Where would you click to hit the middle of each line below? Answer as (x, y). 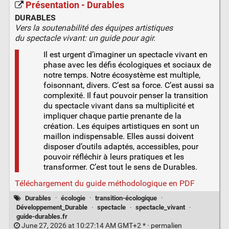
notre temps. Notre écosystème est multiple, (122, 75)
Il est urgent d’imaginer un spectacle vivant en (125, 55)
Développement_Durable (52, 207)
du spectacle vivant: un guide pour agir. (85, 38)
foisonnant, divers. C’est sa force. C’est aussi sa (129, 85)
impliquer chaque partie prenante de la (112, 116)
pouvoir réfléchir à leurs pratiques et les (113, 157)
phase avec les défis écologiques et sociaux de (127, 65)
